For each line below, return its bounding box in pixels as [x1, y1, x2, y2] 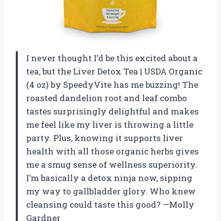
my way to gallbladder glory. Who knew [26, 185, 196, 197]
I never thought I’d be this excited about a [26, 52, 198, 64]
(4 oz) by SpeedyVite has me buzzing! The [26, 78, 198, 90]
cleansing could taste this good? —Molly [26, 198, 194, 210]
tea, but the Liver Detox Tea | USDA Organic [26, 65, 202, 77]
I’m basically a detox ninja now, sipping [26, 172, 192, 184]
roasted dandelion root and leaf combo [26, 92, 187, 104]
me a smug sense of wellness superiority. [26, 158, 197, 170]
